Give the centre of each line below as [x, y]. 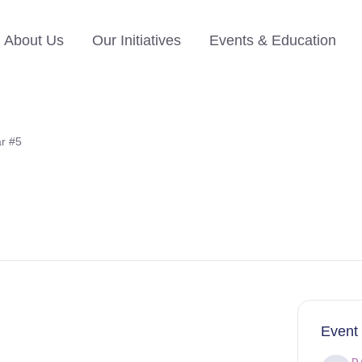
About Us [34, 40]
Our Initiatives [136, 40]
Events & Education [272, 40]
